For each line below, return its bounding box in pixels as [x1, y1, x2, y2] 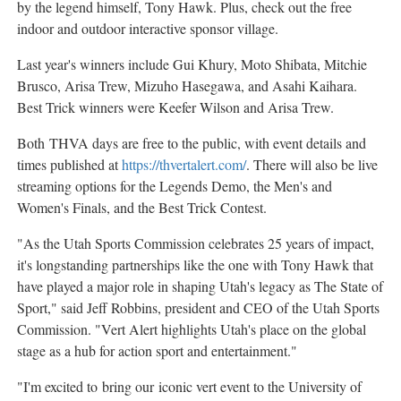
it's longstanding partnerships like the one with [17, 255, 281, 275]
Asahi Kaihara [272, 76, 354, 96]
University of [288, 377, 362, 397]
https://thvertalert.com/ [122, 155, 246, 175]
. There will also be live [246, 155, 378, 175]
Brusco [17, 76, 57, 96]
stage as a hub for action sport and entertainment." [17, 341, 297, 361]
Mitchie [324, 55, 367, 74]
